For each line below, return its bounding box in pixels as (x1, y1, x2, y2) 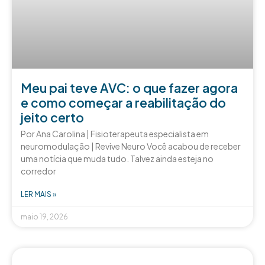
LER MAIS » (21, 189, 56, 199)
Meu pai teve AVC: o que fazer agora (21, 79, 238, 96)
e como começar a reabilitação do (21, 94, 226, 111)
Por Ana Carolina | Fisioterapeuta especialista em (21, 128, 209, 139)
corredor (21, 165, 56, 176)
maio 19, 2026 (21, 212, 68, 221)
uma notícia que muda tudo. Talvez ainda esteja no (21, 153, 214, 164)
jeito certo (21, 109, 84, 125)
